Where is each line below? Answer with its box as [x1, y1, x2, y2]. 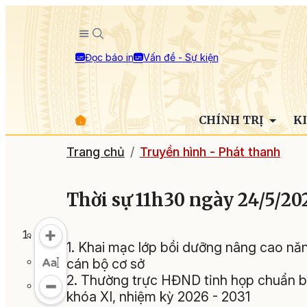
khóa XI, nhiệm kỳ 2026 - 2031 [66, 288, 250, 306]
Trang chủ [66, 145, 125, 159]
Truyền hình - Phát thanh [140, 145, 280, 159]
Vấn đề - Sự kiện [143, 51, 219, 63]
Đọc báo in [84, 51, 134, 63]
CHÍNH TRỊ [198, 113, 266, 127]
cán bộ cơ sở [66, 256, 145, 273]
